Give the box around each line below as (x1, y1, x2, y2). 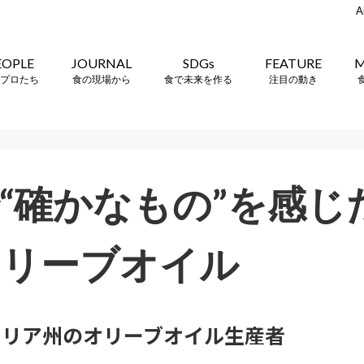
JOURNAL (71, 54, 132, 71)
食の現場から (72, 72, 131, 85)
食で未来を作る (164, 72, 232, 85)
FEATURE (265, 54, 322, 71)
